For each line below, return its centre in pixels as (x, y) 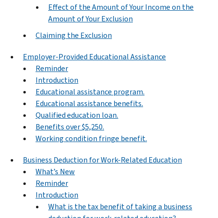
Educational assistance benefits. (89, 103)
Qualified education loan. (77, 115)
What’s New (55, 171)
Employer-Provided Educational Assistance (94, 56)
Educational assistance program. (90, 91)
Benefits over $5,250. (70, 127)
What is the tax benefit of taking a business (120, 206)
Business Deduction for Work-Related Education (102, 160)
